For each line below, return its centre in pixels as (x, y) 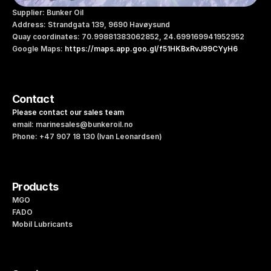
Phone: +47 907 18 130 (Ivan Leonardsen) (87, 136)
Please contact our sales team (68, 112)
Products (35, 187)
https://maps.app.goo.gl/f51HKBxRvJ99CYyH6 (151, 49)
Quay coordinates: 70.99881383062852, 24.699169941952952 (131, 37)
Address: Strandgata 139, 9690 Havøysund (91, 24)
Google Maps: (38, 49)
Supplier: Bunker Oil (48, 12)
